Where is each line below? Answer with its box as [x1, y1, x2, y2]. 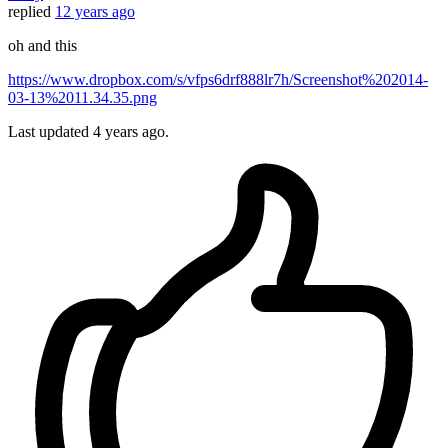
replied [8, 3, 51, 21]
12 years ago [55, 3, 135, 21]
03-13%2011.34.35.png [8, 89, 157, 107]
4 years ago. [93, 123, 169, 141]
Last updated [8, 123, 93, 141]
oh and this [8, 37, 77, 55]
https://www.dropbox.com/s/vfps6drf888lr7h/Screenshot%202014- [8, 71, 428, 89]
